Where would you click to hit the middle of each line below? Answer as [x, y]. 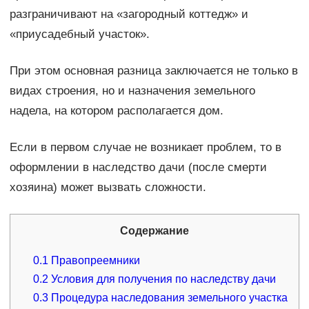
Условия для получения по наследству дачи [162, 279]
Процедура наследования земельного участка [168, 297]
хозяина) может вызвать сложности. [108, 187]
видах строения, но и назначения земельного [132, 90]
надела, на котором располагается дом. [116, 110]
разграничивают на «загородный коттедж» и [129, 14]
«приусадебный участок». [79, 34]
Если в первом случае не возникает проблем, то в [145, 147]
